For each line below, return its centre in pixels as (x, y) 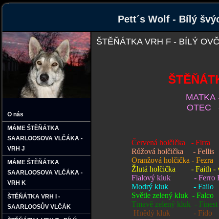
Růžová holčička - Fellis (173, 152)
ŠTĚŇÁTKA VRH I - (34, 197)
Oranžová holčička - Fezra (172, 160)
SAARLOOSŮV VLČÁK (39, 207)
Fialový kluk (152, 178)
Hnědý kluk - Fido (173, 213)
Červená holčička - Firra (153, 143)
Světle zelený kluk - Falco (173, 196)
